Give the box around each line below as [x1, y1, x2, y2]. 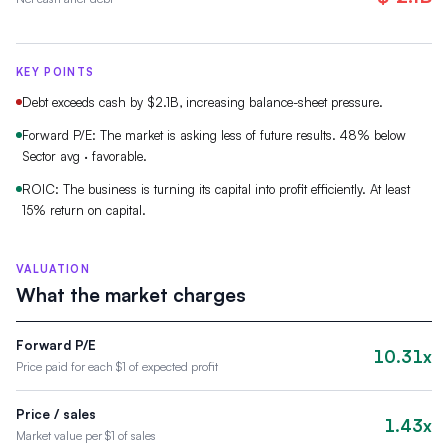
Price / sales [16, 406, 96, 422]
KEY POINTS [16, 65, 95, 79]
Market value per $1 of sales [16, 428, 156, 443]
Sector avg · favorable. [22, 148, 147, 164]
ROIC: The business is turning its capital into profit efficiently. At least [22, 181, 410, 197]
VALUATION [16, 262, 90, 276]
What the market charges [16, 283, 246, 307]
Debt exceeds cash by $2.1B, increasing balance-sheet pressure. [22, 94, 383, 110]
